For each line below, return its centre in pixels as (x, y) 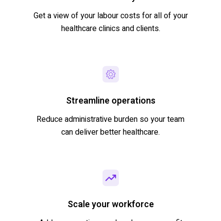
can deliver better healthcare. (110, 132)
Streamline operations (110, 101)
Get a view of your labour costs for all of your (110, 16)
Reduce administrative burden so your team (110, 119)
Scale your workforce (110, 204)
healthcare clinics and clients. (110, 28)
